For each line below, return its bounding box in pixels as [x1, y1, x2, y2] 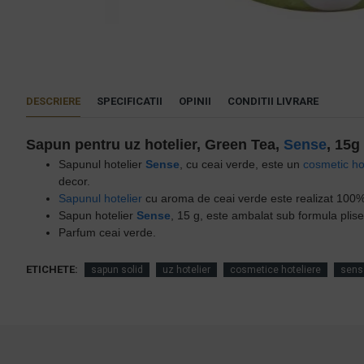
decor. [58, 175, 90, 188]
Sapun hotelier [58, 209, 136, 222]
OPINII [179, 95, 211, 107]
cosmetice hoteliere [230, 263, 321, 275]
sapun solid [91, 263, 143, 275]
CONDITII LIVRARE [227, 95, 318, 107]
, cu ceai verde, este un [180, 158, 303, 171]
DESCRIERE [26, 95, 80, 107]
